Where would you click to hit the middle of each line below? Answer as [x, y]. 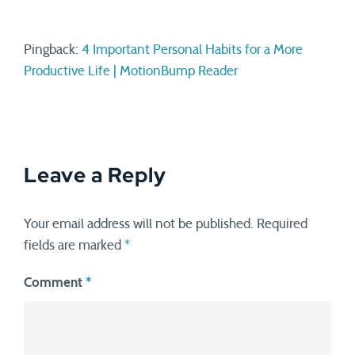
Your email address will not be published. [139, 224]
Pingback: [53, 50]
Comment [55, 282]
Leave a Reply [95, 175]
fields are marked [74, 245]
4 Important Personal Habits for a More [192, 50]
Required [282, 224]
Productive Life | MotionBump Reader [131, 71]
